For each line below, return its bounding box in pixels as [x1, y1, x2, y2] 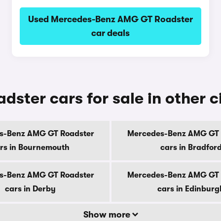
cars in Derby [4, 184, 56, 193]
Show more [83, 210, 132, 220]
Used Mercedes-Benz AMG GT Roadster [28, 14, 193, 24]
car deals [91, 28, 130, 38]
